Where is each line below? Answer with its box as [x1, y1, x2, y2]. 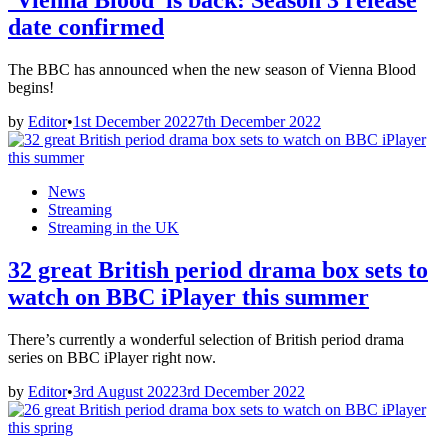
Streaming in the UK [48, 218, 179, 236]
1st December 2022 [73, 112, 196, 130]
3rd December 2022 [179, 382, 305, 400]
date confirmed [8, 14, 164, 41]
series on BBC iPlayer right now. [8, 348, 216, 366]
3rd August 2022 [73, 382, 179, 400]
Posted [7, 181, 49, 199]
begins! [8, 78, 54, 96]
